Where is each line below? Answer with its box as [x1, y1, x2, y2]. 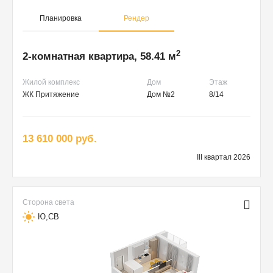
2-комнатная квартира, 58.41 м [23, 51, 176, 63]
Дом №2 [147, 90, 175, 99]
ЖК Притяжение [23, 90, 79, 99]
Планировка [39, 14, 82, 23]
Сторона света [23, 198, 74, 207]
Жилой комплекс [23, 78, 80, 87]
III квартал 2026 [197, 153, 250, 162]
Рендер [123, 14, 149, 23]
